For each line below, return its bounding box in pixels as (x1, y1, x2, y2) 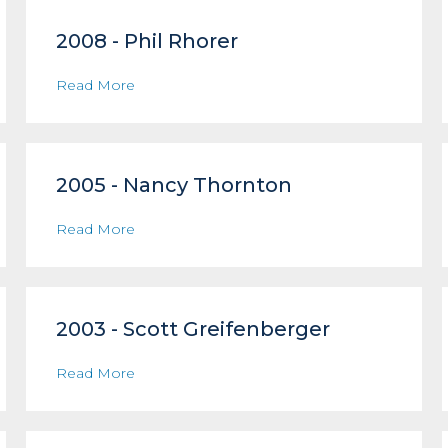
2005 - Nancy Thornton (56, 173, 293, 197)
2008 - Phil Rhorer (56, 29, 239, 53)
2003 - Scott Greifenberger (56, 317, 331, 341)
